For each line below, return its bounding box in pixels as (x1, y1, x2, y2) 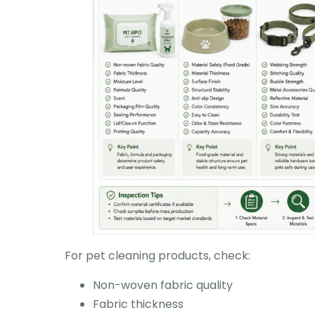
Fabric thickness (93, 295, 184, 312)
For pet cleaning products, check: (65, 247, 250, 264)
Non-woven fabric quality (93, 276, 233, 293)
